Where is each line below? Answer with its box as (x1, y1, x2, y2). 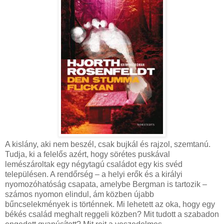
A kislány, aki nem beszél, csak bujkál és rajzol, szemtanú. (5, 139, 210, 148)
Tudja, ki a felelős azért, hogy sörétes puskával (5, 149, 170, 158)
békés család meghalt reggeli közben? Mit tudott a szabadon (5, 209, 219, 218)
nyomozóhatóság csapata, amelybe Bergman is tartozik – (5, 179, 207, 188)
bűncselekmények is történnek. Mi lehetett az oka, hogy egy (5, 199, 215, 208)
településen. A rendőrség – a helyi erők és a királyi (5, 169, 182, 178)
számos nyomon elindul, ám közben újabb (5, 189, 154, 198)
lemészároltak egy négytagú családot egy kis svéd (5, 159, 182, 168)
